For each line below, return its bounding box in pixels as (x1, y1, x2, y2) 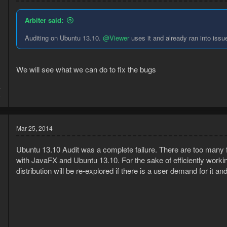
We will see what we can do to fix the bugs (16, 63, 156, 74)
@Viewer (103, 33, 129, 43)
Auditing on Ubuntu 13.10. (25, 33, 103, 43)
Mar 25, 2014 (16, 124, 53, 133)
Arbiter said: (25, 15, 63, 25)
